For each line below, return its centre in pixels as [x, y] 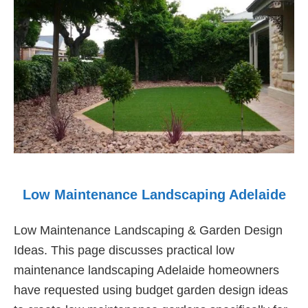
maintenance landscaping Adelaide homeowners [146, 271]
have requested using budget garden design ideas [151, 290]
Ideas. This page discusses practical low [124, 251]
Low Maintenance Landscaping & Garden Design [148, 231]
